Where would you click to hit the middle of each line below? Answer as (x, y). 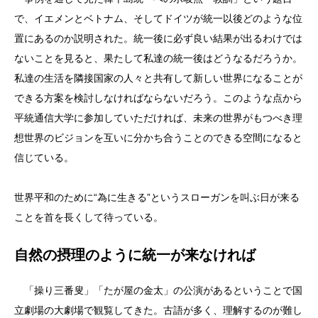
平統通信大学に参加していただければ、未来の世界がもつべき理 (158, 118)
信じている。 (44, 158)
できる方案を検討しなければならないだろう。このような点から (158, 98)
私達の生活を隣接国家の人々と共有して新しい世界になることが (158, 78)
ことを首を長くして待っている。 (89, 217)
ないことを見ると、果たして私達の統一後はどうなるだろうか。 (158, 58)
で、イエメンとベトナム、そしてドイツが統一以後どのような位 (158, 18)
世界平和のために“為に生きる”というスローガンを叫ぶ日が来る (157, 197)
